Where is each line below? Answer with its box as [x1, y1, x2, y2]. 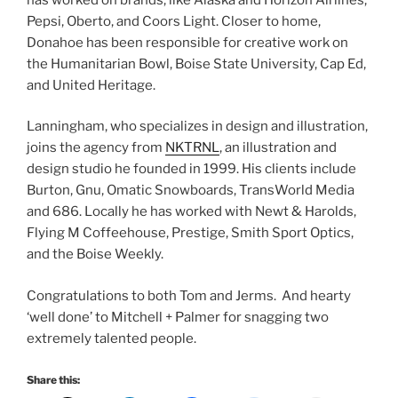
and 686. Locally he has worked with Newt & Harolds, [27, 203, 356, 220]
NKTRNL [165, 139, 219, 156]
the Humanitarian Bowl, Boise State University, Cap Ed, [27, 55, 366, 72]
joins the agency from [27, 139, 165, 156]
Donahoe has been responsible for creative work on [27, 34, 348, 51]
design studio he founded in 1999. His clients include [27, 161, 356, 178]
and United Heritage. [27, 76, 155, 93]
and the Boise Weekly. [27, 246, 163, 263]
